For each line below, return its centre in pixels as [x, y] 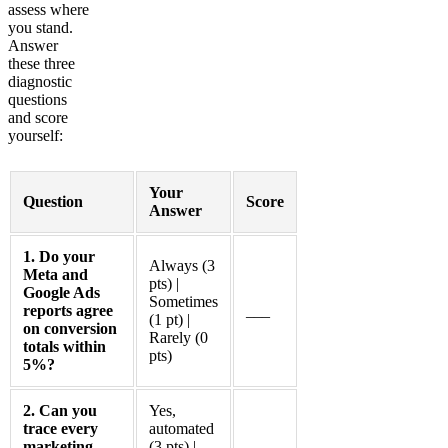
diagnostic [40, 82]
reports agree [68, 311]
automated [181, 429]
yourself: [35, 136]
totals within [64, 347]
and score [38, 118]
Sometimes [183, 302]
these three [41, 64]
